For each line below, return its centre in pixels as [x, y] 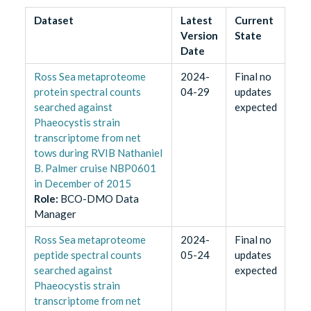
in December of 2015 [82, 184]
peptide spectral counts [87, 255]
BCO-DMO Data [99, 199]
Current [254, 20]
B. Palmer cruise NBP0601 [95, 168]
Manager [55, 214]
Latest [196, 20]
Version [199, 36]
